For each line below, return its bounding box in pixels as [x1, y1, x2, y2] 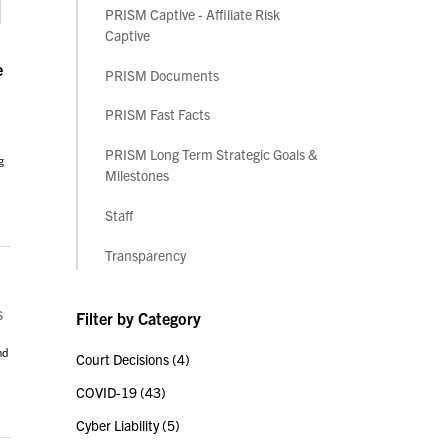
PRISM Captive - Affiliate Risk [105, 4, 280, 23]
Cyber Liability [76, 416, 162, 435]
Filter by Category [76, 308, 201, 329]
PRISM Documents [105, 65, 219, 84]
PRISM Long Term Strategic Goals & [105, 145, 318, 164]
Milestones [105, 166, 169, 185]
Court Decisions [76, 350, 172, 369]
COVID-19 [76, 383, 140, 402]
